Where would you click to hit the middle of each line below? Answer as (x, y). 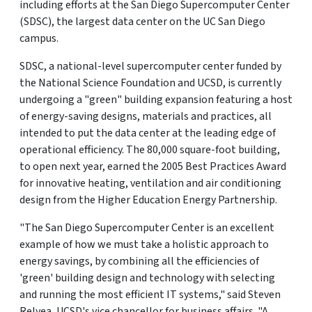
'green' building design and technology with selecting (147, 278)
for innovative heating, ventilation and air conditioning (150, 183)
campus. (39, 38)
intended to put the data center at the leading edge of (148, 133)
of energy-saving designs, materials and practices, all (146, 116)
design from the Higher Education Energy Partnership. (148, 200)
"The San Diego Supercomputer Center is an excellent (147, 228)
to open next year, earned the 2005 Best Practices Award (153, 166)
